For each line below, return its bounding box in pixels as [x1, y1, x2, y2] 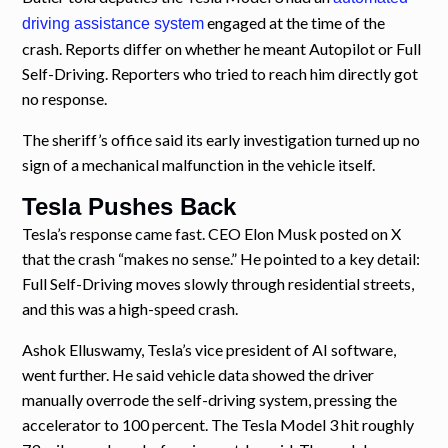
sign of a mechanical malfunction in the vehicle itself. [22, 155, 376, 175]
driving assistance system [22, 15, 205, 33]
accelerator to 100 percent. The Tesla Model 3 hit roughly [22, 415, 415, 435]
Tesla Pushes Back [22, 193, 237, 221]
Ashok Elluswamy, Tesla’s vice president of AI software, [22, 340, 397, 360]
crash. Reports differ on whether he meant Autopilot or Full [22, 39, 422, 59]
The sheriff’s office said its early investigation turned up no [22, 130, 421, 150]
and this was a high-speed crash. [22, 299, 239, 319]
